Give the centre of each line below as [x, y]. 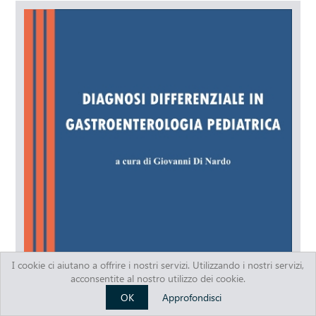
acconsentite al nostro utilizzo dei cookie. [158, 278]
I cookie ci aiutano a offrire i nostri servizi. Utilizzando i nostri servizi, [158, 265]
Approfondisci [192, 297]
